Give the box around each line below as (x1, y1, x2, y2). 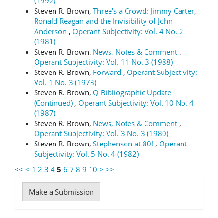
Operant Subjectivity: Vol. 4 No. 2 (73, 26, 183, 36)
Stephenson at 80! (93, 139, 155, 148)
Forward (93, 67, 123, 77)
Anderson (34, 26, 69, 36)
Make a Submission (29, 186, 94, 197)
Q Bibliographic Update (93, 88, 171, 97)
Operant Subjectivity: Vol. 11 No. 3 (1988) (34, 57, 173, 67)
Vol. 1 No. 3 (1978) (34, 77, 96, 87)
